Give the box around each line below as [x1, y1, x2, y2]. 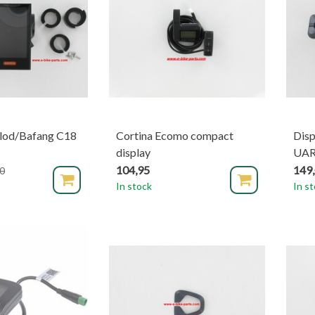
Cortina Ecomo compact [116, 129, 233, 142]
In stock [116, 180, 152, 192]
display [116, 146, 150, 159]
